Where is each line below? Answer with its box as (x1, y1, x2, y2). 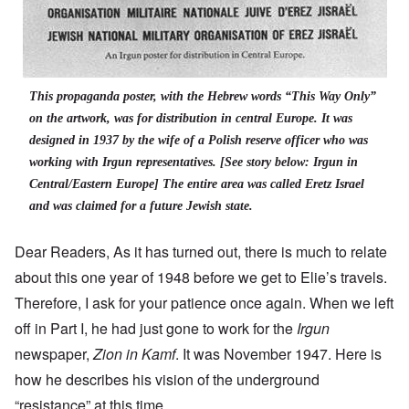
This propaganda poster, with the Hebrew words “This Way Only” (28, 89, 376, 104)
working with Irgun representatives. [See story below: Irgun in (28, 155, 358, 170)
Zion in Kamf (93, 343, 175, 365)
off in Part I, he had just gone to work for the (15, 318, 297, 340)
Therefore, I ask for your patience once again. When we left (15, 292, 393, 314)
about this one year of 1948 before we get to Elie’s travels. (15, 267, 387, 288)
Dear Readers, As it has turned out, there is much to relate (15, 241, 387, 263)
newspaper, (15, 343, 93, 365)
